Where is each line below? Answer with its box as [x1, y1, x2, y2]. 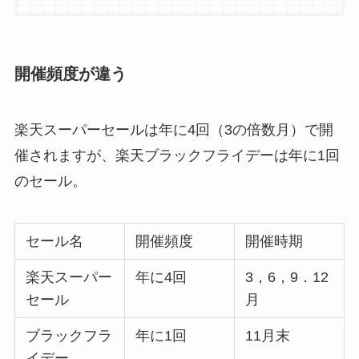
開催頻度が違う [14, 65, 127, 83]
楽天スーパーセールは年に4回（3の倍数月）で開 [14, 121, 333, 138]
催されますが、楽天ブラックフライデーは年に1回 [14, 147, 340, 163]
